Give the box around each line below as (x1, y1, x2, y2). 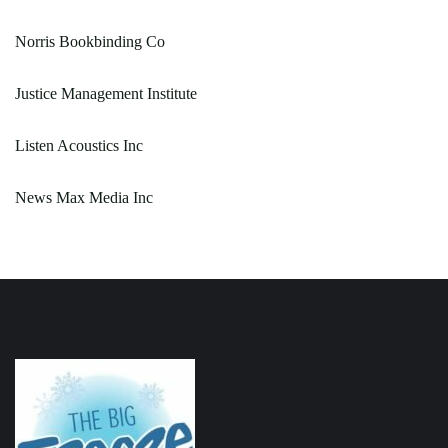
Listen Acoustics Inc (15, 136, 143, 154)
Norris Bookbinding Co (15, 32, 165, 50)
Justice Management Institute (15, 84, 197, 102)
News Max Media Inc (15, 188, 153, 206)
